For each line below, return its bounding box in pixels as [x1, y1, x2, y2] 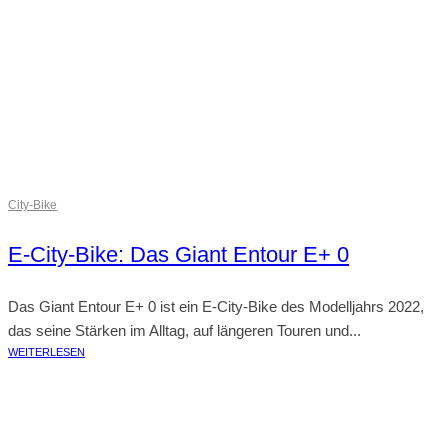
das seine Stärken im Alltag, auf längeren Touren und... [8, 322, 361, 339]
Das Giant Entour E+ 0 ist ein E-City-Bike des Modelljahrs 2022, [8, 298, 424, 315]
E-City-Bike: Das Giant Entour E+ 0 [8, 242, 349, 267]
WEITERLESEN [8, 346, 85, 358]
